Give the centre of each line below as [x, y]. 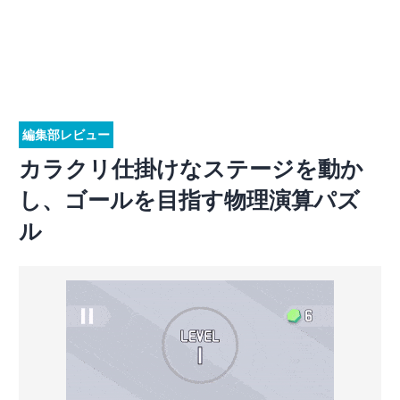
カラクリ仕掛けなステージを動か [191, 169]
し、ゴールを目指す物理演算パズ [189, 200]
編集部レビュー [66, 135]
